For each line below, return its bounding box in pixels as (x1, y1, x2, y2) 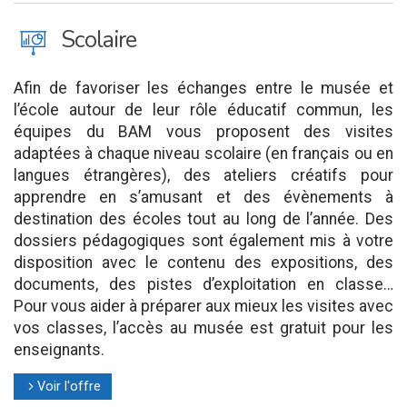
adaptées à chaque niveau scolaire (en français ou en (14, 144, 393, 163)
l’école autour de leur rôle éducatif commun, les (14, 101, 393, 119)
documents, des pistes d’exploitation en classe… (14, 275, 393, 293)
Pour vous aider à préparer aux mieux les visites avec (14, 297, 393, 315)
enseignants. (14, 341, 104, 359)
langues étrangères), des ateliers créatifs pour (14, 166, 393, 184)
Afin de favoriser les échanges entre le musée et (14, 79, 393, 97)
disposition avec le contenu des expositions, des (14, 253, 393, 272)
